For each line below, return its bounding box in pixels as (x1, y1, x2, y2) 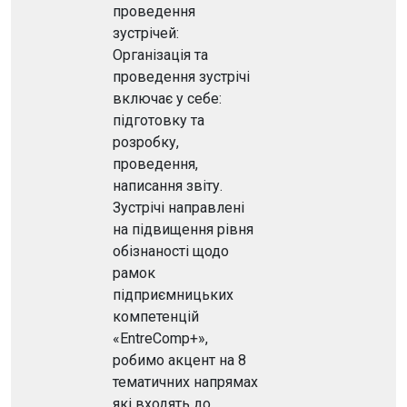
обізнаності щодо (113, 243, 229, 260)
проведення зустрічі (113, 68, 250, 85)
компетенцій (113, 308, 199, 325)
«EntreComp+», (113, 330, 208, 347)
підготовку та (113, 112, 204, 129)
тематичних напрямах (113, 373, 258, 391)
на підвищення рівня (113, 221, 253, 238)
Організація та (113, 46, 208, 64)
